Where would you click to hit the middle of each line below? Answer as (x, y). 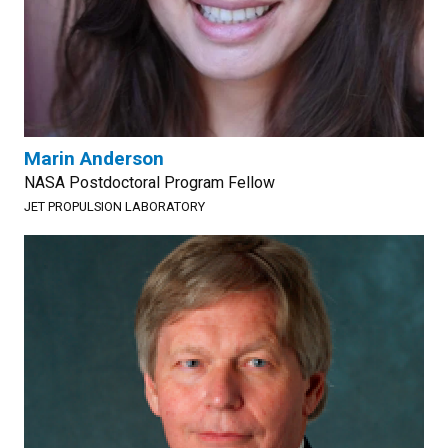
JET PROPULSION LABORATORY (114, 206)
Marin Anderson (94, 158)
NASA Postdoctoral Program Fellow (149, 182)
